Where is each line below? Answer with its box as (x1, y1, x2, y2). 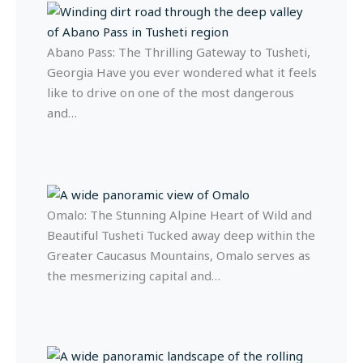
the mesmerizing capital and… (46, 267, 220, 284)
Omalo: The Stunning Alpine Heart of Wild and (46, 206, 312, 223)
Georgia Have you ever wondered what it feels (46, 64, 317, 81)
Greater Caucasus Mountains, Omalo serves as (46, 246, 310, 263)
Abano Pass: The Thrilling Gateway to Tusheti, (46, 44, 310, 61)
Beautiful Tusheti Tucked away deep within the (46, 226, 315, 243)
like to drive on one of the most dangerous (46, 84, 294, 101)
